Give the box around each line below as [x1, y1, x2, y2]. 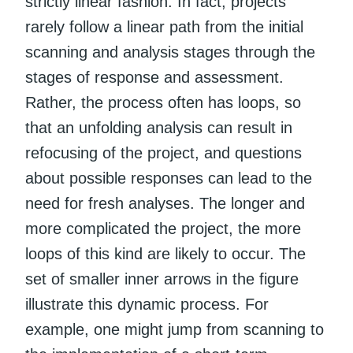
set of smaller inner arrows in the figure [25, 269, 299, 288]
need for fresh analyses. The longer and [25, 194, 305, 212]
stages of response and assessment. [25, 68, 284, 86]
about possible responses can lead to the [25, 169, 312, 187]
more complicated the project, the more [25, 219, 301, 237]
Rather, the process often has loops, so [25, 93, 301, 111]
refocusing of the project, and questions [25, 143, 302, 162]
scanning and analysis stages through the [25, 43, 315, 61]
